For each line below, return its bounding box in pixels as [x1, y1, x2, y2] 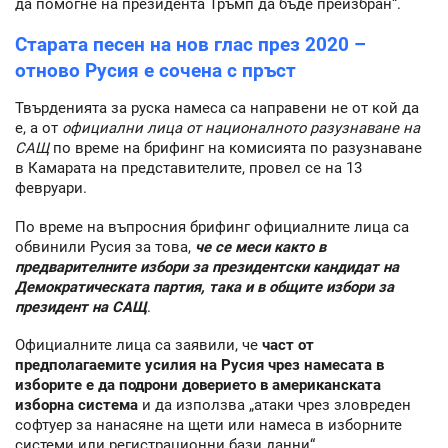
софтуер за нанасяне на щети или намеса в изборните [15, 416, 402, 435]
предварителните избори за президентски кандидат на [15, 257, 399, 276]
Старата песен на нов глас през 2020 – [15, 33, 366, 57]
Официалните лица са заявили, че [15, 336, 262, 355]
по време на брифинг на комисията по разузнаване [49, 139, 422, 158]
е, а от [15, 119, 62, 138]
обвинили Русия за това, [15, 237, 195, 256]
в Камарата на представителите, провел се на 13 [15, 159, 362, 178]
